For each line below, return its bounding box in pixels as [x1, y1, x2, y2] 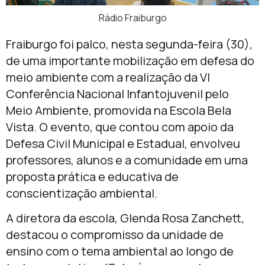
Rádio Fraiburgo [98, 11, 167, 24]
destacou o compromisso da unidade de [6, 227, 224, 243]
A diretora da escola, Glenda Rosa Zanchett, [6, 210, 244, 227]
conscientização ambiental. [6, 185, 157, 201]
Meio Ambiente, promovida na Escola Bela [6, 102, 231, 118]
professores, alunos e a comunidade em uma [6, 151, 248, 168]
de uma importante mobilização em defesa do [6, 52, 254, 69]
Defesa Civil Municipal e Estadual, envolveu [6, 135, 240, 151]
